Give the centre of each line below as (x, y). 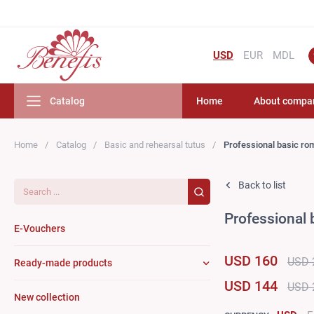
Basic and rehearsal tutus (155, 145)
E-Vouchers (40, 228)
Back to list (262, 185)
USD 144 (251, 286)
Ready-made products (63, 263)
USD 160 (251, 261)
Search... (34, 184)
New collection (47, 297)
